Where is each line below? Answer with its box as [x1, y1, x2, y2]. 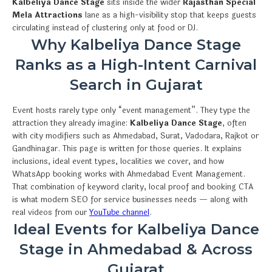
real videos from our [12, 206, 89, 219]
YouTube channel [89, 206, 149, 219]
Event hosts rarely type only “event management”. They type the [12, 104, 250, 117]
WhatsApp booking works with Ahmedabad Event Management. [12, 168, 245, 180]
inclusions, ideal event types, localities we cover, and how [12, 155, 224, 168]
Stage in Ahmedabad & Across [19, 240, 253, 258]
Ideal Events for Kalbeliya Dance [13, 220, 259, 238]
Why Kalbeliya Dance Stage [31, 35, 241, 53]
